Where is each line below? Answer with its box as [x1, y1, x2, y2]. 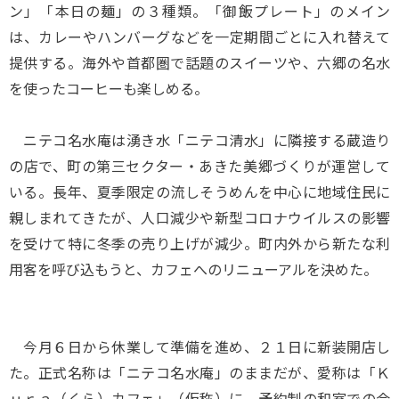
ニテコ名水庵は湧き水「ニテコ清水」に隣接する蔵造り [9, 129, 390, 151]
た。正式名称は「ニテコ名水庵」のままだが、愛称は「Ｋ [9, 362, 390, 383]
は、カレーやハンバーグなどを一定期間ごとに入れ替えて [9, 26, 390, 47]
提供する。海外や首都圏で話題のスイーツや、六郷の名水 [9, 52, 390, 73]
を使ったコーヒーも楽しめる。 [9, 77, 208, 99]
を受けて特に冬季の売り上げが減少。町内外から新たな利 [9, 232, 390, 254]
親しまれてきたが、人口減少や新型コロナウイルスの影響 [9, 207, 390, 228]
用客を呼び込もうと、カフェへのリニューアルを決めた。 [9, 258, 378, 280]
